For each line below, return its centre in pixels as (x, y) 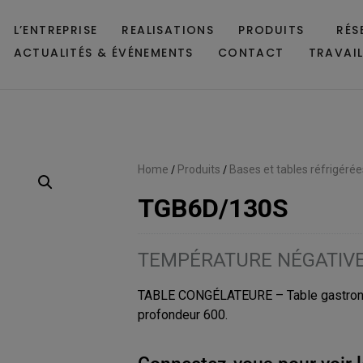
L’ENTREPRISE (56, 30)
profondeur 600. (182, 315)
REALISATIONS (168, 30)
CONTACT (251, 53)
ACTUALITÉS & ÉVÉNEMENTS (103, 53)
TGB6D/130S (213, 208)
